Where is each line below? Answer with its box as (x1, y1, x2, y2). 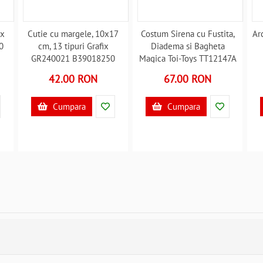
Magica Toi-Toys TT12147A (139, 53, 237, 64)
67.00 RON (164, 72, 212, 86)
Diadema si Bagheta (150, 41, 225, 52)
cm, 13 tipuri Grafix (38, 41, 109, 52)
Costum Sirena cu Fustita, (140, 28, 235, 39)
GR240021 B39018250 (31, 53, 116, 64)
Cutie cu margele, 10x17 (28, 28, 119, 39)
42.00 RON (49, 72, 98, 86)
